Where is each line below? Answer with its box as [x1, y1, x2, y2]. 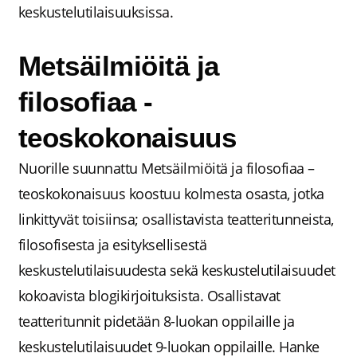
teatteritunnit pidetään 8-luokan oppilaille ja [18, 311, 295, 331]
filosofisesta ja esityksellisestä [18, 234, 207, 254]
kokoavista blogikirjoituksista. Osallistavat [18, 285, 280, 305]
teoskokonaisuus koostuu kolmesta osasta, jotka [18, 183, 324, 203]
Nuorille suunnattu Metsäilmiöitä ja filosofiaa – [18, 158, 315, 178]
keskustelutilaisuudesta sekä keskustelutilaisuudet [18, 260, 335, 280]
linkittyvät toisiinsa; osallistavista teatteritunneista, [18, 209, 334, 229]
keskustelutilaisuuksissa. [18, 2, 177, 22]
